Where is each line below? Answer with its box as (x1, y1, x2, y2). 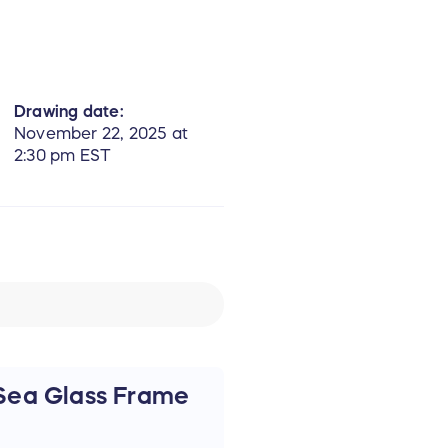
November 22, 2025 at (14, 125, 189, 142)
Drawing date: (14, 103, 124, 120)
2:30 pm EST (14, 147, 112, 164)
